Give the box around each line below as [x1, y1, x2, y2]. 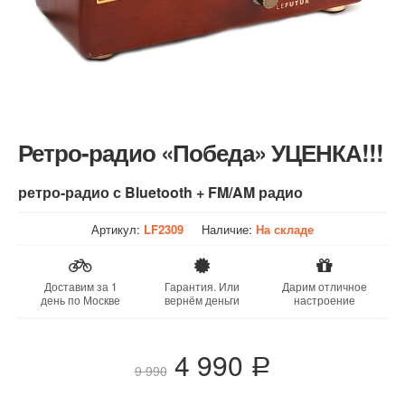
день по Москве [41, 291, 121, 307]
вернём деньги [165, 291, 240, 307]
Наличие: [202, 220, 257, 238]
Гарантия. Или [165, 278, 240, 294]
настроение [293, 291, 355, 307]
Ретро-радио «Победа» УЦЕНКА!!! [18, 136, 383, 169]
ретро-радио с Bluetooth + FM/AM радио [18, 182, 303, 203]
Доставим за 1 [43, 278, 118, 294]
